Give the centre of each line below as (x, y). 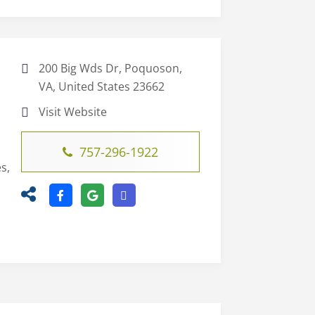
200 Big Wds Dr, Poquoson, (110, 69)
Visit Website (72, 112)
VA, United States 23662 (101, 87)
